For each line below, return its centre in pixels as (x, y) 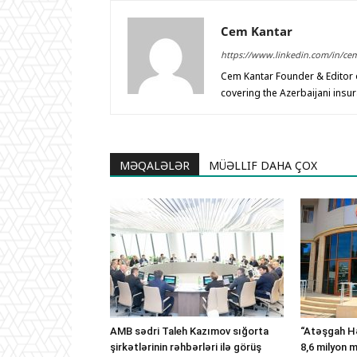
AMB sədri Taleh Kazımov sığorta (189, 331)
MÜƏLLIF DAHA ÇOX (263, 166)
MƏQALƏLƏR (155, 166)
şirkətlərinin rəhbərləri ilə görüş (186, 347)
